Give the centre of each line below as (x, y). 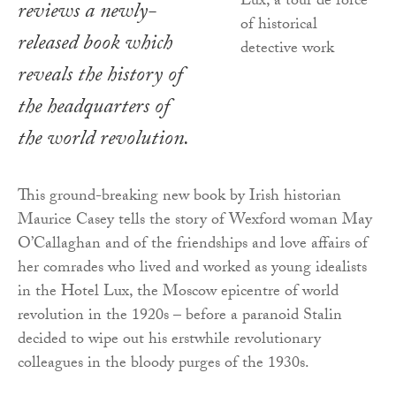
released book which (95, 46)
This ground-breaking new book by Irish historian (179, 198)
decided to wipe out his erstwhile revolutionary (169, 341)
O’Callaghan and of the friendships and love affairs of (193, 246)
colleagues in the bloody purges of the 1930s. (164, 365)
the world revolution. (103, 141)
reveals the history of (100, 78)
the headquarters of (94, 110)
